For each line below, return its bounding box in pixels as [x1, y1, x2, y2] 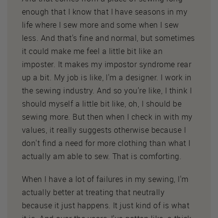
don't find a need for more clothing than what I [22, 137, 191, 148]
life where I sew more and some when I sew [22, 19, 179, 30]
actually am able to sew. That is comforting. [22, 150, 182, 162]
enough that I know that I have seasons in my [22, 6, 188, 17]
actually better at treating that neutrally [22, 186, 165, 198]
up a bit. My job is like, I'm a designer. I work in [22, 72, 192, 83]
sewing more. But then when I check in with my [22, 111, 193, 122]
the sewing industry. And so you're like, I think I [22, 85, 192, 96]
